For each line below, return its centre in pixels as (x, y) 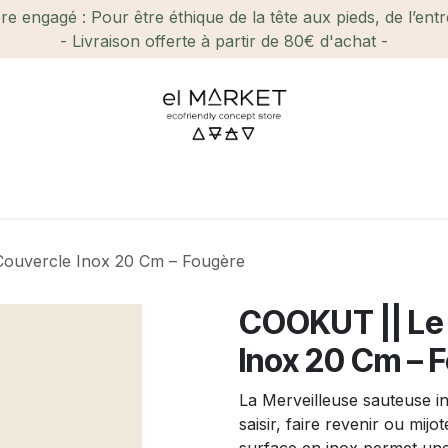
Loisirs (281, 190)
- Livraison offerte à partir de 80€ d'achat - (224, 41)
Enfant (365, 190)
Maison (195, 190)
